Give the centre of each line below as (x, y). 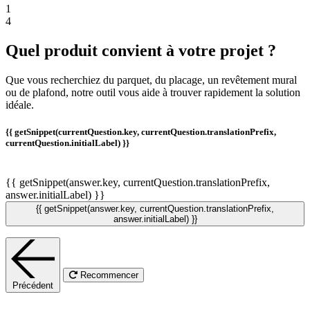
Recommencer (109, 275)
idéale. (20, 104)
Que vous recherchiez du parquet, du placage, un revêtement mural (151, 80)
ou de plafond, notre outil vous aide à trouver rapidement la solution (153, 92)
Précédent (33, 286)
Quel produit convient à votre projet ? (141, 50)
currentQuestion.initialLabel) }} (67, 143)
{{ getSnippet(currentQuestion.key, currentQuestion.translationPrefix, (141, 132)
